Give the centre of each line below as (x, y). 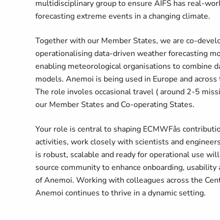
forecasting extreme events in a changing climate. (123, 16)
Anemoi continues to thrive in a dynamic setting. (121, 193)
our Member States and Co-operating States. (115, 105)
